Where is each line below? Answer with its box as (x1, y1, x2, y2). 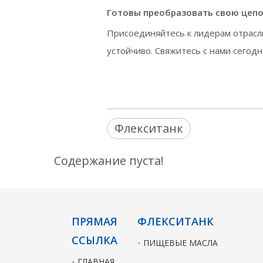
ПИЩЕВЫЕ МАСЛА (143, 237, 218, 248)
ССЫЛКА (72, 232, 117, 247)
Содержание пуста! (54, 152, 164, 168)
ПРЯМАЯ (72, 214, 117, 228)
